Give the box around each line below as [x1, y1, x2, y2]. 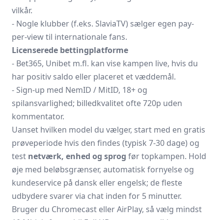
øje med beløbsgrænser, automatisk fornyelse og [12, 164, 194, 175]
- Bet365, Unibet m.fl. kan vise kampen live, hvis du [12, 58, 198, 69]
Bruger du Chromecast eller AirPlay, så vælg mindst [12, 204, 202, 215]
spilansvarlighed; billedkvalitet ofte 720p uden [12, 98, 182, 109]
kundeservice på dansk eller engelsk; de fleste [12, 177, 182, 188]
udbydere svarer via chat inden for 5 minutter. [12, 191, 182, 201]
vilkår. [12, 5, 32, 16]
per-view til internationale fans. [12, 31, 127, 42]
